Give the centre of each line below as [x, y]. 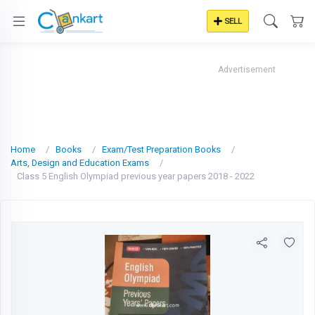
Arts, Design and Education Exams [80, 163]
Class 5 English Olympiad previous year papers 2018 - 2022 [136, 176]
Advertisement [247, 70]
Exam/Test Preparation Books [161, 149]
